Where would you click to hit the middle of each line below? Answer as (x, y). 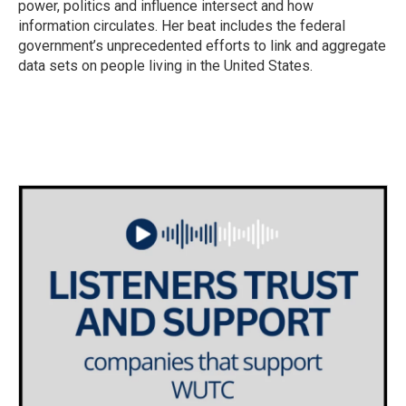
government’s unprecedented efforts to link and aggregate (202, 46)
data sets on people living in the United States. (165, 66)
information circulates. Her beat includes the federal (182, 26)
